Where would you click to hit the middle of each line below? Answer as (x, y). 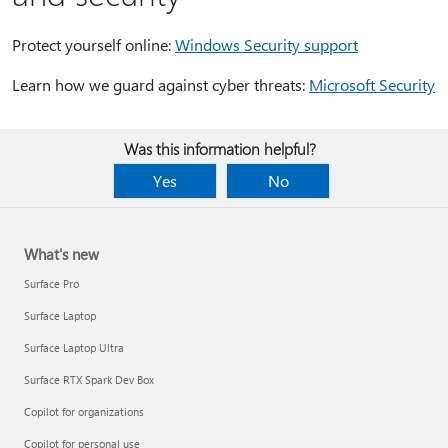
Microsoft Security (372, 84)
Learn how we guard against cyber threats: (160, 84)
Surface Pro (51, 283)
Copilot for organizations (84, 411)
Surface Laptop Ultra (74, 347)
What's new (61, 254)
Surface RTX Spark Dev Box (89, 379)
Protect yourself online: (93, 44)
